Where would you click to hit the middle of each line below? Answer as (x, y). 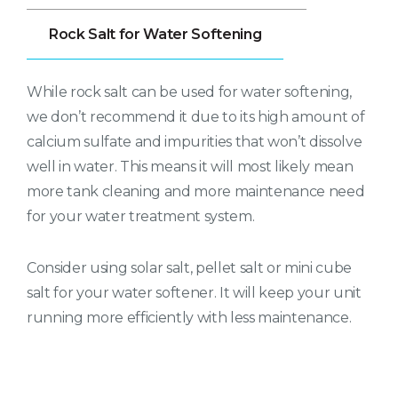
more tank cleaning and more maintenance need (196, 192)
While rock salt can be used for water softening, (190, 92)
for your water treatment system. (141, 217)
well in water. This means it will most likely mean (190, 167)
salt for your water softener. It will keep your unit (194, 293)
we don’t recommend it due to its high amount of (196, 117)
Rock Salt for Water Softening (155, 35)
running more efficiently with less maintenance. (189, 318)
